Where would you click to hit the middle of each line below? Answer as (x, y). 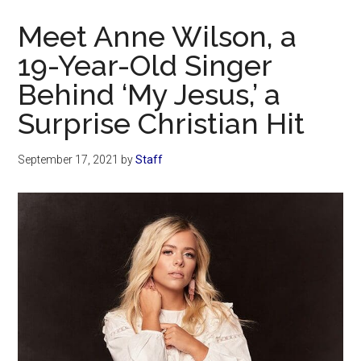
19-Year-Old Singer (145, 66)
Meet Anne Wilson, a (158, 37)
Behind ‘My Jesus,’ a (149, 95)
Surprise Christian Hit (162, 124)
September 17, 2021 (68, 160)
